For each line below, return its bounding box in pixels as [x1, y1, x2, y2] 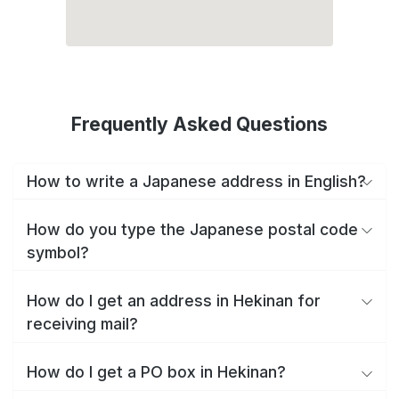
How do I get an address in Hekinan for [27, 290, 321, 310]
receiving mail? [27, 313, 138, 333]
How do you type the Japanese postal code [27, 219, 358, 239]
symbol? [27, 242, 89, 262]
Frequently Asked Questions [71, 113, 328, 135]
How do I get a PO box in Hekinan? [27, 362, 286, 382]
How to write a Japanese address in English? [27, 171, 366, 191]
